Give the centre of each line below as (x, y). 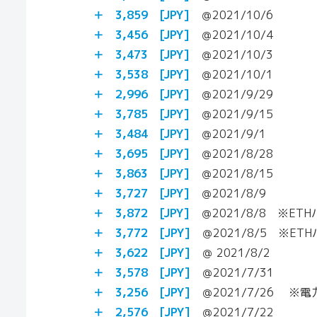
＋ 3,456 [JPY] (141, 34)
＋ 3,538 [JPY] (141, 74)
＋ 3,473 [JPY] (141, 54)
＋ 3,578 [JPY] (142, 272)
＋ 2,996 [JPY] (141, 94)
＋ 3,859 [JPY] (141, 15)
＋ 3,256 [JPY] (142, 292)
